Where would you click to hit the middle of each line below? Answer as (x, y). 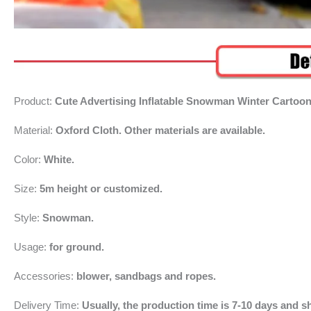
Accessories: (45, 276)
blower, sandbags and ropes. (146, 276)
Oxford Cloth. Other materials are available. (160, 130)
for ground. (77, 246)
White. (59, 159)
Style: (28, 217)
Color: (29, 159)
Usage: (32, 246)
